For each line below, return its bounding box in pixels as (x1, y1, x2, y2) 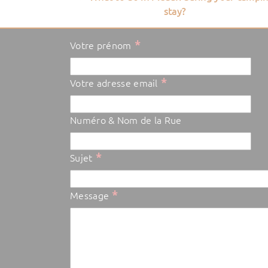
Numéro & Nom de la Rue (70, 114, 182, 126)
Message (70, 190, 109, 201)
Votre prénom (70, 39, 132, 51)
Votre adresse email (70, 77, 158, 89)
